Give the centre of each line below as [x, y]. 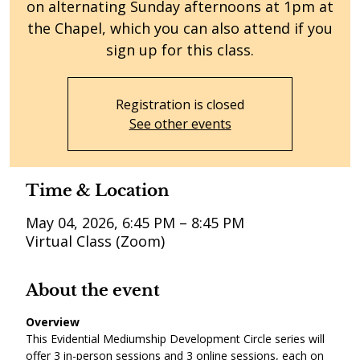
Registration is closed [180, 104]
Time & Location [98, 190]
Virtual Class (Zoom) [95, 241]
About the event [93, 290]
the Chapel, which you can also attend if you [180, 28]
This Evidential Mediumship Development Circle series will [177, 338]
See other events [180, 123]
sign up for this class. [180, 49]
